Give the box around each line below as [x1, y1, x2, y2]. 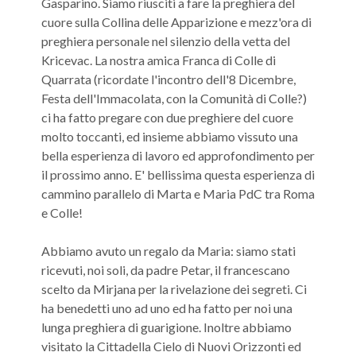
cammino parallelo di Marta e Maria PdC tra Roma [41, 186, 315, 201]
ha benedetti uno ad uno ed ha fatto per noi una [41, 300, 292, 315]
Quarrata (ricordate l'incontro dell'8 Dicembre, [41, 72, 296, 87]
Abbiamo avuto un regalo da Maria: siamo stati [41, 243, 296, 258]
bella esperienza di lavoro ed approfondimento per [41, 148, 315, 163]
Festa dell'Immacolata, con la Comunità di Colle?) [41, 91, 307, 106]
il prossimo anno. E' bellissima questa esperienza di [41, 167, 315, 182]
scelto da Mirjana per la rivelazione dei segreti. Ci [41, 281, 307, 296]
